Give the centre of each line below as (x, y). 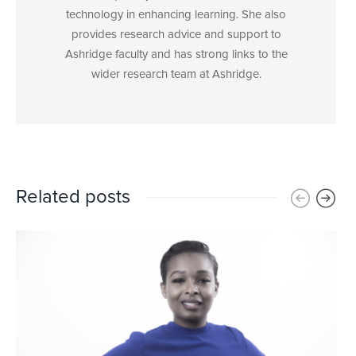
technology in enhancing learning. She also (176, 14)
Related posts (73, 197)
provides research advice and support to (176, 34)
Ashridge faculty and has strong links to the (176, 54)
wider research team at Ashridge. (176, 74)
